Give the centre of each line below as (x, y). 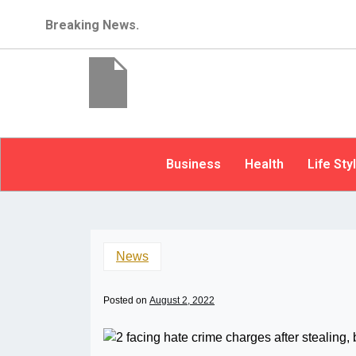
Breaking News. (93, 25)
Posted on (126, 300)
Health (264, 164)
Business (193, 164)
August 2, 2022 (182, 300)
